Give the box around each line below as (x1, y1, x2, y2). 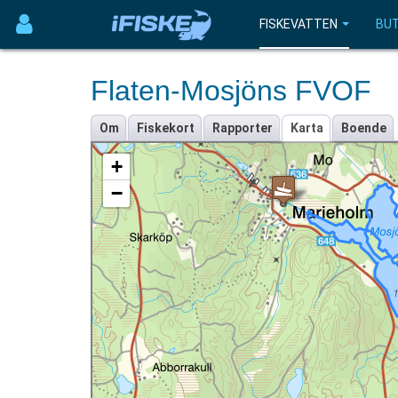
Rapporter (212, 121, 273, 135)
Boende (341, 121, 386, 135)
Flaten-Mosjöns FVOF (91, 75, 371, 107)
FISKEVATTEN (259, 17, 338, 31)
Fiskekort (137, 121, 195, 135)
